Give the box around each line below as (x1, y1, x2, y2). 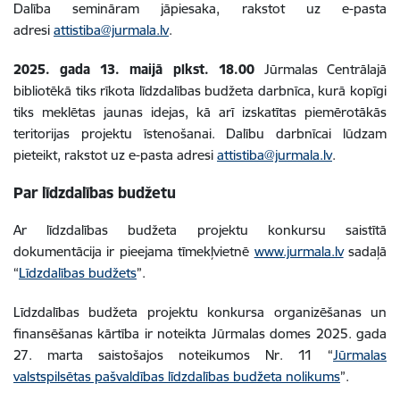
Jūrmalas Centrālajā (263, 60, 387, 78)
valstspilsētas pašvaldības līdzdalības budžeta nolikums (13, 367, 340, 385)
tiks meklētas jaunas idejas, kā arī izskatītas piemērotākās (13, 103, 387, 121)
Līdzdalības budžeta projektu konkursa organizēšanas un (13, 303, 387, 321)
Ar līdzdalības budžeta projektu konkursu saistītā (13, 221, 387, 238)
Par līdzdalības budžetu (13, 182, 176, 202)
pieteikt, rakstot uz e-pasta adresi (13, 146, 217, 163)
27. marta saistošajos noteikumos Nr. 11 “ (13, 346, 333, 363)
